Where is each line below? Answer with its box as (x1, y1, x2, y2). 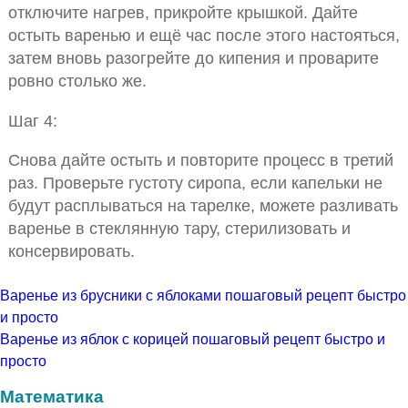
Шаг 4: (7, 110, 57, 130)
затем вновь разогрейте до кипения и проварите (7, 48, 379, 68)
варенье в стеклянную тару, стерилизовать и (7, 219, 351, 239)
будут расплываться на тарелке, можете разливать (7, 196, 398, 216)
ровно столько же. (7, 71, 147, 91)
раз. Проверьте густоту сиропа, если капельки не (7, 173, 382, 193)
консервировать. (7, 241, 135, 261)
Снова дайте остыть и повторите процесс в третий (7, 150, 393, 170)
